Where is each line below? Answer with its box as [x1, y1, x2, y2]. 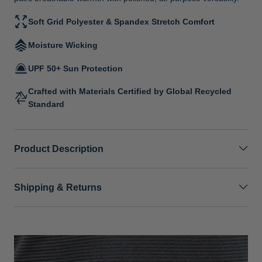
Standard [28, 99, 64, 109]
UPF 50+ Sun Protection [28, 63, 123, 73]
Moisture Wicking [28, 40, 98, 50]
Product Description [14, 143, 104, 154]
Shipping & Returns [14, 182, 102, 192]
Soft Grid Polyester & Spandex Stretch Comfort [28, 16, 215, 26]
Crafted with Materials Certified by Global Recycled [28, 86, 232, 96]
